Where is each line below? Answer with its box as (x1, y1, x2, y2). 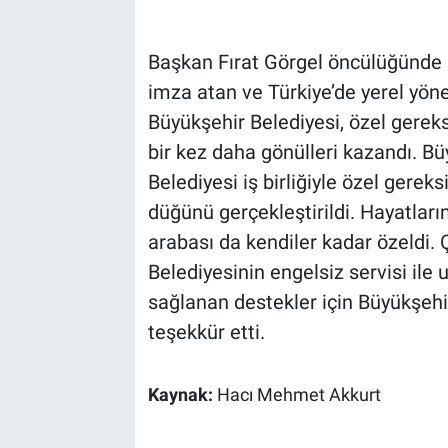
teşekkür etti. (147, 320, 265, 345)
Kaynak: (147, 385, 217, 406)
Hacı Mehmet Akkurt (216, 385, 381, 406)
